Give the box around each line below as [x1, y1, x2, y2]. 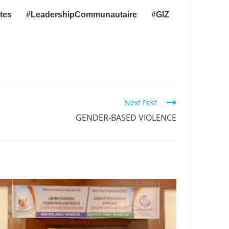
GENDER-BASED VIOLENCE [76, 111, 176, 123]
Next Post [125, 97, 157, 107]
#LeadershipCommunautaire [26, 10, 137, 19]
